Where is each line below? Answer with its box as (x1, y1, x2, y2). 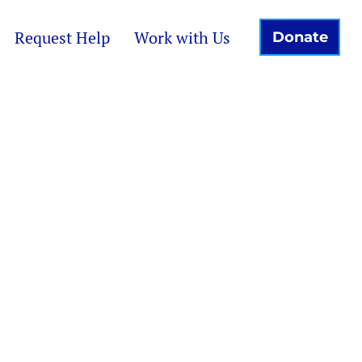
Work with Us (133, 26, 230, 48)
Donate (271, 27, 328, 46)
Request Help (14, 26, 110, 48)
